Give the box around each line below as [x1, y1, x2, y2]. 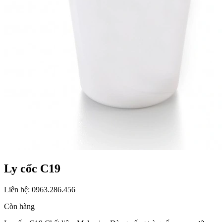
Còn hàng [4, 202, 35, 211]
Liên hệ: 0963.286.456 [4, 185, 75, 194]
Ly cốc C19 [4, 162, 60, 175]
